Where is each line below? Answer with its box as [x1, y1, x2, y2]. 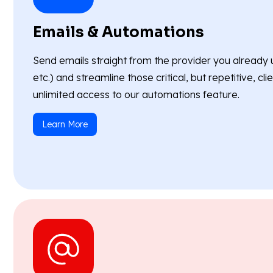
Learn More [42, 119, 88, 130]
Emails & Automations [33, 23, 204, 42]
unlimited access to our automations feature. [33, 88, 239, 101]
